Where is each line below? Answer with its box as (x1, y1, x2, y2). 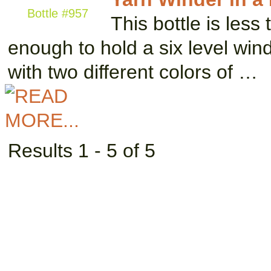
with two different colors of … (8, 61, 258, 83)
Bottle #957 (27, 7, 88, 20)
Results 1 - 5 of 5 (8, 140, 155, 162)
